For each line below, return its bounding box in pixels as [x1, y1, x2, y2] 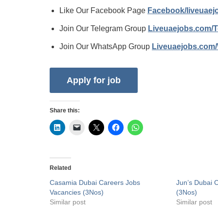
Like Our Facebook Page [59, 6, 147, 15]
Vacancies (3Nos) [50, 188, 104, 197]
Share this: [50, 107, 80, 114]
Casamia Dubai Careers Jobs [50, 179, 140, 187]
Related [50, 164, 71, 172]
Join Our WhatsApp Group [59, 42, 152, 51]
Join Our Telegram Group [59, 24, 148, 33]
